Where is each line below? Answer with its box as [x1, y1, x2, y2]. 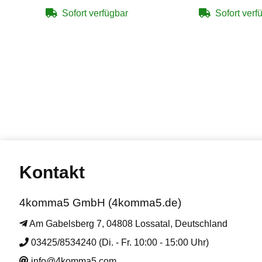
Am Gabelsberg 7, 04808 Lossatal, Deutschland [29, 218, 227, 229]
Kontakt [19, 163, 85, 182]
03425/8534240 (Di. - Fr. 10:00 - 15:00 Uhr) [31, 237, 209, 247]
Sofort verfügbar [61, 8, 128, 18]
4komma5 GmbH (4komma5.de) [19, 196, 181, 209]
